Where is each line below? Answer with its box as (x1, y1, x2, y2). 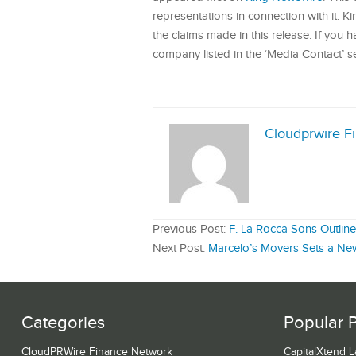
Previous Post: (153, 222, 229, 236)
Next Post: (153, 242, 208, 255)
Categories (21, 313, 105, 333)
